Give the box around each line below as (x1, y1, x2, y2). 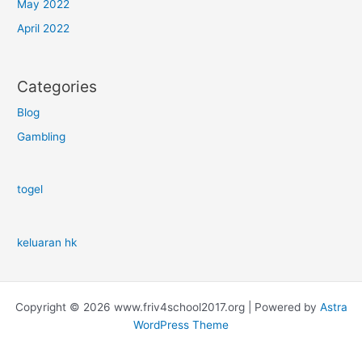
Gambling (17, 129, 66, 143)
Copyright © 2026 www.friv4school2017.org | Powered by (15, 300, 320, 314)
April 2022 (17, 22, 70, 36)
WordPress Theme (133, 318, 229, 331)
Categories (17, 76, 98, 96)
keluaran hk (17, 235, 78, 249)
